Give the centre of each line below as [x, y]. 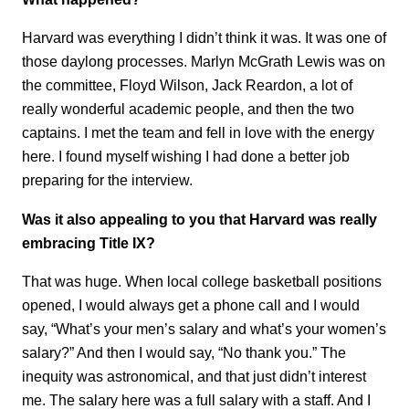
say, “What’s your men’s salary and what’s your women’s [204, 329]
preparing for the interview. [107, 180]
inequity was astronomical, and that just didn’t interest [194, 377]
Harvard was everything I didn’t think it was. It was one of [204, 38]
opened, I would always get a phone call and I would [191, 305]
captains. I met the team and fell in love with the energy [198, 133]
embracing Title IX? [89, 242]
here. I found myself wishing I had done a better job [186, 157]
